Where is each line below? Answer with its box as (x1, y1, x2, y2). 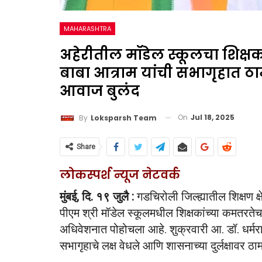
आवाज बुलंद (60, 81, 140, 101)
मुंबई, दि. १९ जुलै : (60, 189, 134, 204)
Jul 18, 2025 (191, 112, 235, 122)
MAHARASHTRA (64, 24, 111, 33)
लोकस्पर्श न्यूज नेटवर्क (60, 166, 180, 183)
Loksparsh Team (91, 112, 157, 123)
